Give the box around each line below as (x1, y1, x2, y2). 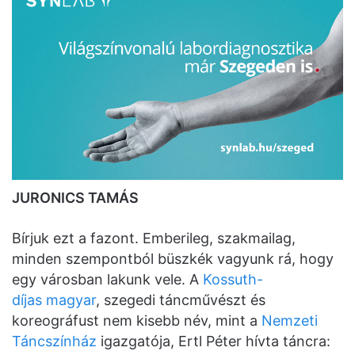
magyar (46, 291, 96, 308)
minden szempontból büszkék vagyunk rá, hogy (12, 250, 334, 267)
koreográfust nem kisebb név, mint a (12, 311, 261, 329)
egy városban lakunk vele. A (12, 270, 203, 288)
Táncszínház (12, 332, 97, 349)
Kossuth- (203, 270, 263, 288)
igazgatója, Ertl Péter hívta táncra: (97, 332, 330, 349)
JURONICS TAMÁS (12, 189, 139, 206)
